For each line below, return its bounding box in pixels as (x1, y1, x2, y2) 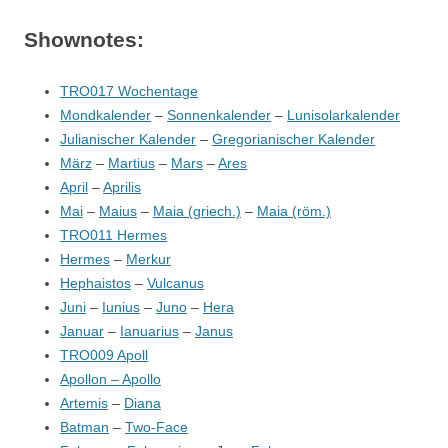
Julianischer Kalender (60, 131, 196, 147)
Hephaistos (60, 275, 131, 291)
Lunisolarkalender (287, 107, 400, 123)
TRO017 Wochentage (60, 83, 198, 99)
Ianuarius (120, 323, 179, 339)
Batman (60, 419, 109, 435)
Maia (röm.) (257, 203, 331, 219)
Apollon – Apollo (60, 371, 161, 387)
